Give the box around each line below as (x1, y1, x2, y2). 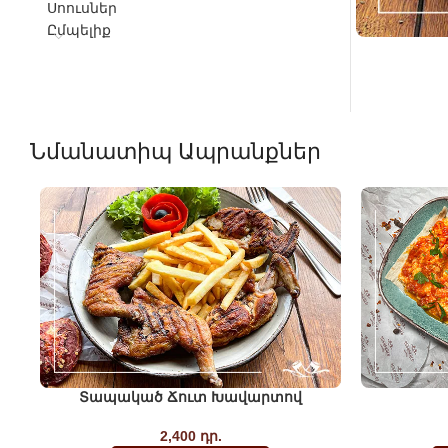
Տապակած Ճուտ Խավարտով (79, 388, 302, 405)
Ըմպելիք (47, 22, 111, 38)
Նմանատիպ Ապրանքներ (30, 139, 321, 164)
